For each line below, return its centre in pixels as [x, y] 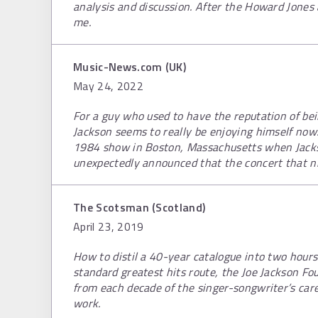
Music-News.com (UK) [130, 67]
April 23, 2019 [109, 226]
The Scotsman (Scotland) [139, 207]
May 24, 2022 [108, 86]
